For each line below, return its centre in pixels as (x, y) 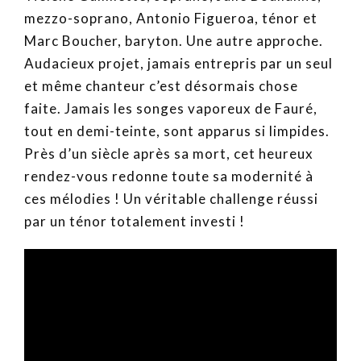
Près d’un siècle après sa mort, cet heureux (169, 153)
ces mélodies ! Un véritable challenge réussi (171, 198)
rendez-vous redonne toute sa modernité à (169, 176)
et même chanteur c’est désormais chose (161, 85)
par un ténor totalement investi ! (135, 221)
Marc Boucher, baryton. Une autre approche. (174, 40)
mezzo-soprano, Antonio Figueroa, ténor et (171, 18)
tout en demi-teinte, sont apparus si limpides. (177, 131)
